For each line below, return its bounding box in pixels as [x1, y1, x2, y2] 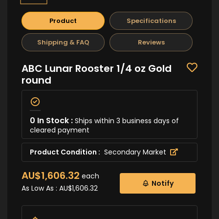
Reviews [137, 37, 165, 47]
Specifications [126, 16, 176, 25]
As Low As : [22, 183, 59, 193]
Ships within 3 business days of [75, 115, 179, 126]
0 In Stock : [30, 114, 75, 126]
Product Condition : [30, 147, 100, 157]
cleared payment [30, 125, 89, 135]
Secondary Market [104, 147, 168, 157]
